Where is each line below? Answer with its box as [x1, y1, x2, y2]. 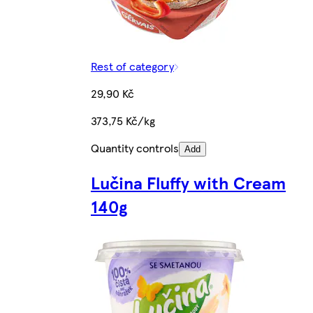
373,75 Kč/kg [90, 112, 155, 129]
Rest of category [90, 58, 174, 75]
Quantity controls [90, 140, 179, 156]
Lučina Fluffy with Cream [90, 170, 286, 195]
